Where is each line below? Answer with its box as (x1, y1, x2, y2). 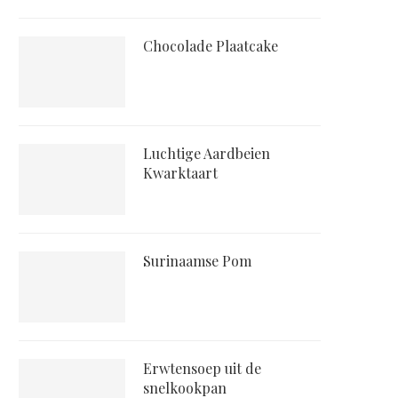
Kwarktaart (143, 163, 218, 183)
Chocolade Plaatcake (143, 36, 278, 56)
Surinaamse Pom (143, 251, 251, 271)
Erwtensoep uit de (143, 359, 261, 378)
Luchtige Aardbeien (143, 144, 270, 163)
